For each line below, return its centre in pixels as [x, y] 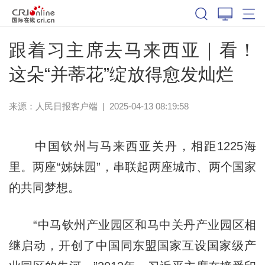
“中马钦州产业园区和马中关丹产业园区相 [132, 224]
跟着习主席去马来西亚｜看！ [132, 50]
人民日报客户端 [66, 106]
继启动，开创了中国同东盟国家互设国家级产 [132, 245]
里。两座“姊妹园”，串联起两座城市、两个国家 [132, 167]
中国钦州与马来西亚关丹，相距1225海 [132, 146]
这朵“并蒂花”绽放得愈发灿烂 [121, 74]
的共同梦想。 [44, 187]
